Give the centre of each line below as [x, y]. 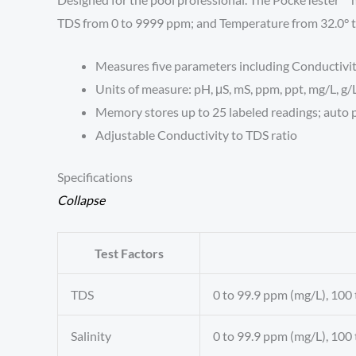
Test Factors [129, 253]
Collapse [81, 200]
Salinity [91, 335]
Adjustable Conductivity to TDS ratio [196, 135]
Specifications [95, 177]
